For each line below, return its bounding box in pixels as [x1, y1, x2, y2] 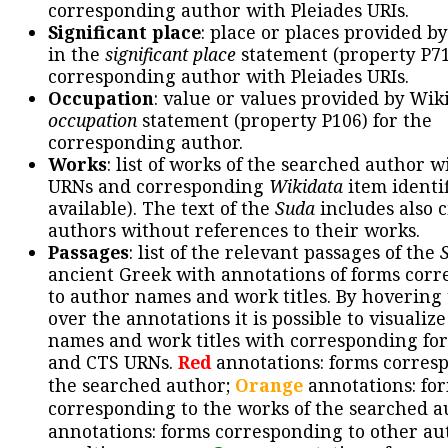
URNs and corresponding [48, 174, 269, 199]
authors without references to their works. [48, 218, 420, 243]
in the [48, 42, 105, 67]
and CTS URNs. [48, 350, 178, 375]
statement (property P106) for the [137, 108, 432, 133]
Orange [235, 373, 303, 398]
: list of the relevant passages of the [129, 240, 440, 265]
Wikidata [269, 174, 343, 199]
